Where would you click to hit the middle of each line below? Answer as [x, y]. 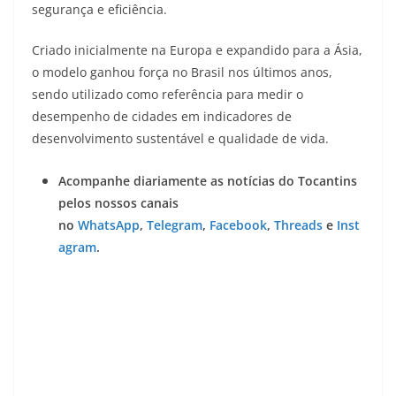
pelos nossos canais [118, 203]
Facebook [236, 225]
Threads [297, 225]
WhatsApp [109, 225]
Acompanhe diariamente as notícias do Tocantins [208, 181]
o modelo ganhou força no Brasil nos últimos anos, [182, 72]
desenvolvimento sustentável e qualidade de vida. [180, 139]
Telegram [173, 225]
